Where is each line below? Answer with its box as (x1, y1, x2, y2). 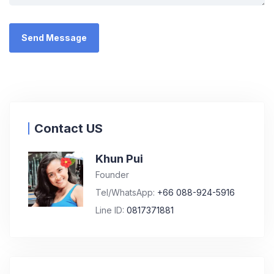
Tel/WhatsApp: (95, 187, 157, 198)
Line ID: (95, 204, 127, 215)
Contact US (34, 120, 103, 136)
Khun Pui (95, 151, 143, 165)
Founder (95, 169, 129, 180)
